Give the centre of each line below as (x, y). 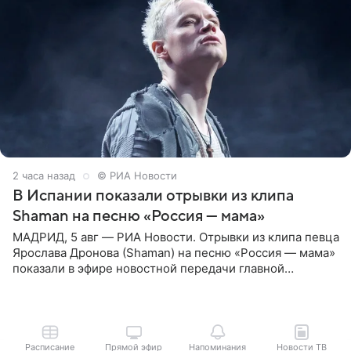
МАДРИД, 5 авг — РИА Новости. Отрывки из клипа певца (176, 237)
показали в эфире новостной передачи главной (148, 269)
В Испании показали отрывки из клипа (153, 196)
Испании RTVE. (56, 300)
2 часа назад (44, 176)
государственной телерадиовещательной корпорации (169, 284)
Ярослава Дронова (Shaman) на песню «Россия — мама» (174, 253)
